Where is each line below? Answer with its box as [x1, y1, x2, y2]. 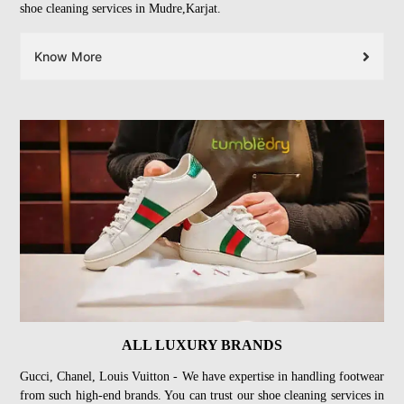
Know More [34, 49, 102, 65]
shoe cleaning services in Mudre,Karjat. [20, 2, 221, 16]
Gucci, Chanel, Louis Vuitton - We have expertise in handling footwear [20, 370, 384, 384]
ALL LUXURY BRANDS [122, 337, 282, 353]
